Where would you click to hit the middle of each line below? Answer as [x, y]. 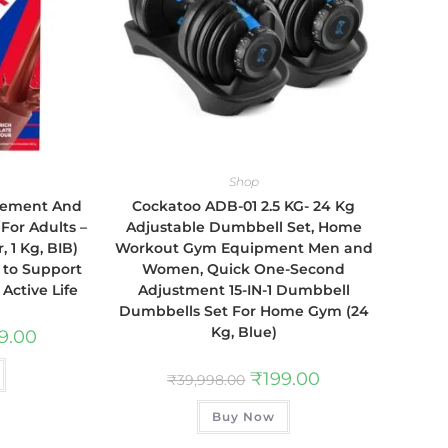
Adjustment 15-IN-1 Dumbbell [243, 290]
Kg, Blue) [243, 332]
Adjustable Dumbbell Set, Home [243, 227]
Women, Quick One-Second [244, 269]
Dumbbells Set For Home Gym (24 [243, 311]
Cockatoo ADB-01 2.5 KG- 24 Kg [244, 206]
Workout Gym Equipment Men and [243, 248]
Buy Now [244, 417]
